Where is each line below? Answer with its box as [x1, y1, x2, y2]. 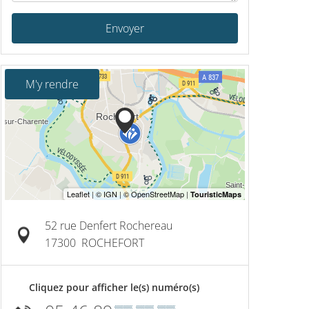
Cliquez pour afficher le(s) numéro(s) [29, 281, 199, 294]
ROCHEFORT [81, 235, 144, 250]
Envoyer [106, 21, 144, 36]
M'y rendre [26, 77, 79, 92]
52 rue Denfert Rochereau [45, 218, 172, 233]
